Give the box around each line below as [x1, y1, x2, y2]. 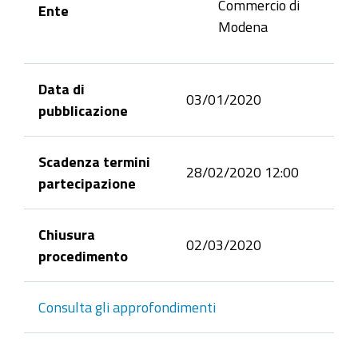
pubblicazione [38, 103, 128, 117]
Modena [218, 19, 268, 34]
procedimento [38, 249, 128, 263]
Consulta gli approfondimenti [38, 300, 216, 314]
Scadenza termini [38, 154, 150, 169]
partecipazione [38, 176, 136, 190]
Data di [38, 82, 85, 96]
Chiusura [38, 227, 95, 241]
